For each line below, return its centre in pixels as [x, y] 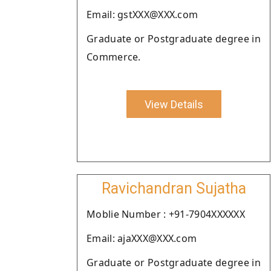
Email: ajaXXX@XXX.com [142, 238]
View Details [174, 104]
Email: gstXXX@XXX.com [142, 15]
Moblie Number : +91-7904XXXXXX [166, 214]
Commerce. [114, 57]
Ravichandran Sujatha [174, 188]
